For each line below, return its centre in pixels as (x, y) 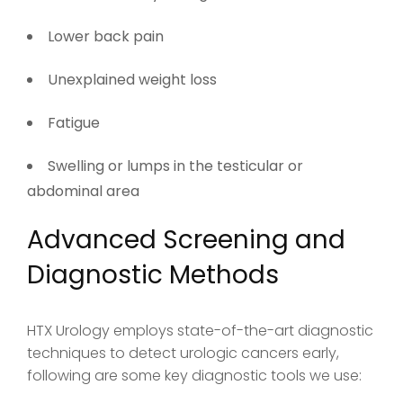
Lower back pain (106, 36)
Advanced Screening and (186, 239)
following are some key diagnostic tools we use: (194, 375)
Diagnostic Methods (153, 274)
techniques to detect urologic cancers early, (183, 353)
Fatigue (74, 122)
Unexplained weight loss (132, 79)
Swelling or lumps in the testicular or (175, 166)
